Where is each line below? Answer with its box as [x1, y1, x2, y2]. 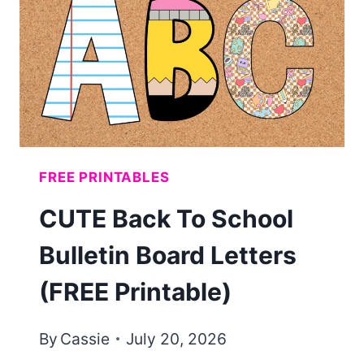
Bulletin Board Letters [39, 240, 297, 271]
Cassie [60, 328, 110, 349]
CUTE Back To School [39, 204, 293, 234]
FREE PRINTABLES [39, 168, 170, 185]
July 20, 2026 [126, 328, 227, 349]
